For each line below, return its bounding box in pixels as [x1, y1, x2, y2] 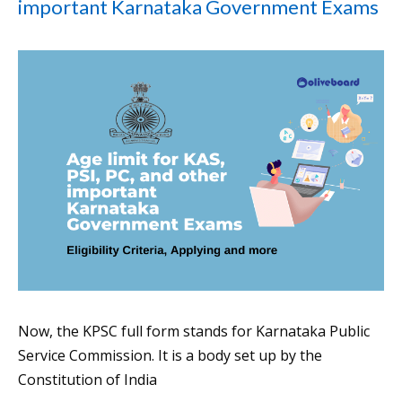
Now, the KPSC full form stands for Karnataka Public [18, 320, 370, 341]
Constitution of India [18, 369, 157, 389]
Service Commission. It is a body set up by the [18, 345, 322, 365]
